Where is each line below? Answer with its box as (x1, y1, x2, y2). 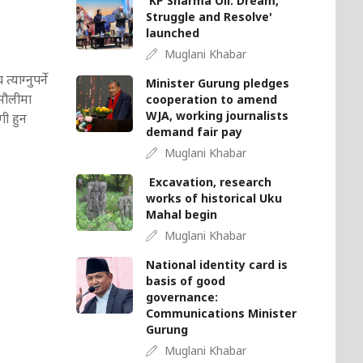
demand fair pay (146, 124, 243, 140)
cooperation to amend (146, 92, 278, 108)
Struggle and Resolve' (146, 9, 273, 25)
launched (146, 25, 213, 41)
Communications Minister (146, 305, 297, 322)
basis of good (146, 273, 226, 289)
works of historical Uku (146, 190, 283, 207)
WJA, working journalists (146, 108, 289, 124)
